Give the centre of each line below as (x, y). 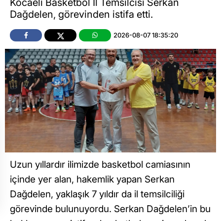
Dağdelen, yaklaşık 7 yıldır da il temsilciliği (97, 194)
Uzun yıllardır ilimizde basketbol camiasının (100, 165)
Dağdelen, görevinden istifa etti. (81, 15)
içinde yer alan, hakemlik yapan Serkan (92, 180)
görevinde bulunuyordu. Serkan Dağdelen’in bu (110, 209)
